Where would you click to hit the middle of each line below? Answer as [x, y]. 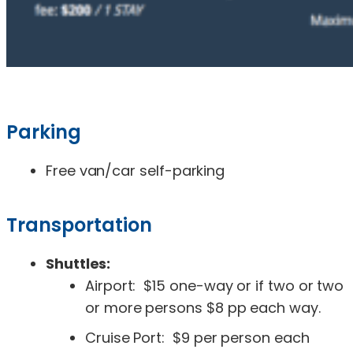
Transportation [79, 225]
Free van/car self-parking [136, 170]
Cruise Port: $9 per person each [197, 337]
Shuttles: [78, 263]
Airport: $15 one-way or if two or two [215, 285]
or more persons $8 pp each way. [203, 307]
